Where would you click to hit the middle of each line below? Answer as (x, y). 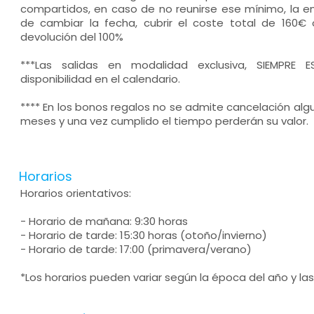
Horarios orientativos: (75, 193)
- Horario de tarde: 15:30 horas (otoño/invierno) (143, 235)
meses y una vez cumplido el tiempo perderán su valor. (164, 121)
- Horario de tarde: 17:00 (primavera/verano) (136, 249)
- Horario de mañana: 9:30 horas (104, 221)
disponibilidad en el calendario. (100, 79)
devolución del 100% (71, 37)
